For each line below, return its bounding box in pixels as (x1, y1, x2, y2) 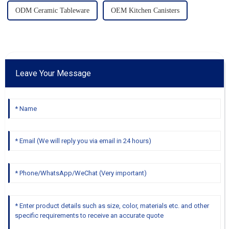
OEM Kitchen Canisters (110, 6, 179, 14)
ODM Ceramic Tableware (15, 6, 89, 14)
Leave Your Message (15, 68, 91, 78)
